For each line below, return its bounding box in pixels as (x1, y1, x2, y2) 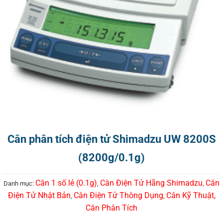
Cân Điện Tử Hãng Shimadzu (100, 178, 203, 188)
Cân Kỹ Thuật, (166, 191, 216, 201)
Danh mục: (3, 180, 35, 188)
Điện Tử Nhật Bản (7, 191, 71, 201)
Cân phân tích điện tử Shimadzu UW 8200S (7, 133, 216, 146)
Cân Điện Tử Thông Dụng (73, 191, 163, 201)
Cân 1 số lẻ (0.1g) (35, 178, 97, 188)
